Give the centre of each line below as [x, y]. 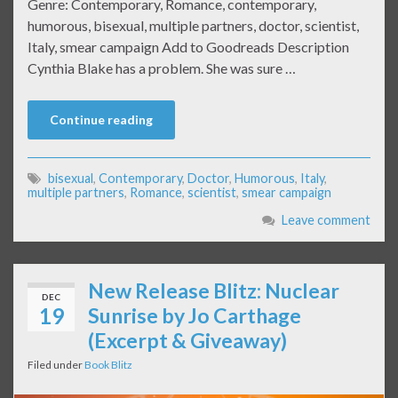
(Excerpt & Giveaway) [187, 341]
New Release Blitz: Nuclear [214, 291]
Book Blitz [108, 365]
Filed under [56, 365]
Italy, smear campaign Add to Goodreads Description [188, 47]
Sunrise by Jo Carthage [195, 316]
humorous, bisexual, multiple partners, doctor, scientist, [193, 26]
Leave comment [326, 220]
